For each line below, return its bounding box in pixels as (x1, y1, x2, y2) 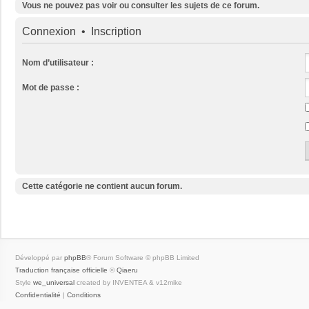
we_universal (33, 278, 74, 286)
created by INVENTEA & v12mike (74, 278, 182, 286)
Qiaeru (117, 266, 138, 274)
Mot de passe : (22, 82, 79, 92)
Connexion (22, 25, 76, 37)
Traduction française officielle (15, 266, 108, 274)
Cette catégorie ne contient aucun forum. (22, 181, 182, 191)
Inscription (91, 25, 141, 37)
